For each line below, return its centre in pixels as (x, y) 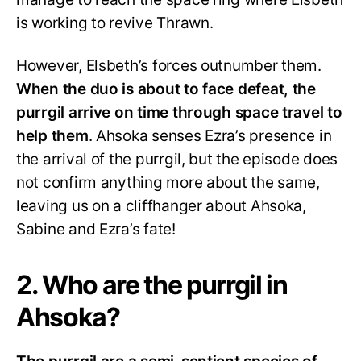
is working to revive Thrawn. (115, 23)
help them (52, 135)
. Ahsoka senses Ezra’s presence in (210, 135)
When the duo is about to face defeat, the (166, 89)
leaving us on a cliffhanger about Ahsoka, (161, 205)
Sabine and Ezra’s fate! (96, 229)
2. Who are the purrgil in (152, 284)
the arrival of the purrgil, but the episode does (177, 159)
